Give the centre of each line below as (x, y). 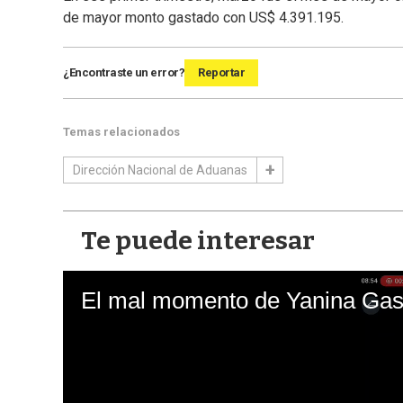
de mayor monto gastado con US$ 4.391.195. (203, 18)
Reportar (221, 73)
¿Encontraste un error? (124, 73)
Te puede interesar (198, 241)
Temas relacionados (121, 132)
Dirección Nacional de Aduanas (160, 170)
